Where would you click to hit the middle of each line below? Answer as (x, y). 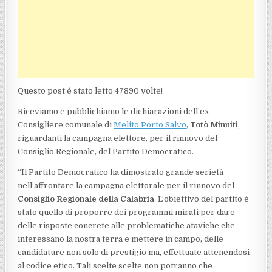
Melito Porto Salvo (150, 124)
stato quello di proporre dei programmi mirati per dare (127, 212)
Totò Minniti (214, 124)
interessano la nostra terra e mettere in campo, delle (121, 239)
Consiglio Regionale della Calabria (86, 199)
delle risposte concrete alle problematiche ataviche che (127, 225)
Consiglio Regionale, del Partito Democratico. (106, 151)
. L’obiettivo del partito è (202, 199)
